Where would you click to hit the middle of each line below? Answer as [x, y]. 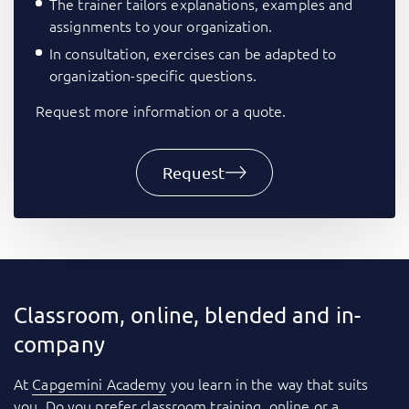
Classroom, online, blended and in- [188, 315]
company [59, 344]
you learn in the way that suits [267, 384]
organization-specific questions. [153, 75]
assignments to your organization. [161, 26]
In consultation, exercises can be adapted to [193, 53]
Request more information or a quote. [161, 111]
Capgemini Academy [100, 384]
